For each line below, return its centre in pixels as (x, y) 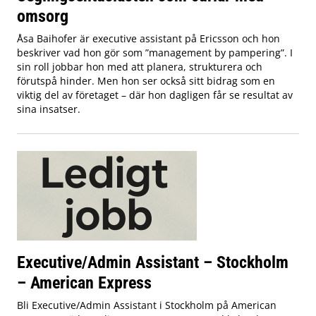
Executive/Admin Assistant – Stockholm (153, 262)
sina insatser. (49, 109)
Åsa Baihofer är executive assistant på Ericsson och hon (148, 39)
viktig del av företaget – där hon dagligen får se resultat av (155, 95)
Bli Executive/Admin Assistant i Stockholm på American (147, 305)
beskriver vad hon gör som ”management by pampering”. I (155, 53)
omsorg (43, 16)
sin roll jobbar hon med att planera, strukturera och (140, 67)
